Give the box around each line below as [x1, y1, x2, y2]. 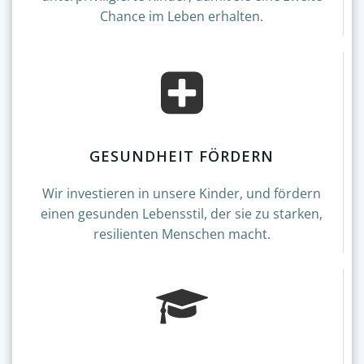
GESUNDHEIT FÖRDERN [89, 146, 274, 166]
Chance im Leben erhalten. [100, 7, 263, 25]
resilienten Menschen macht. [93, 225, 271, 243]
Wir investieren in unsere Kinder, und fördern [42, 184, 321, 202]
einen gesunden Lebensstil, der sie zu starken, [41, 205, 323, 223]
